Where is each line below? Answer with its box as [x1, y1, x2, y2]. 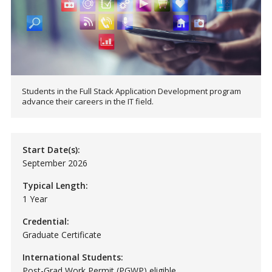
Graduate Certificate [22, 228, 101, 240]
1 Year [22, 192, 47, 205]
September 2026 [22, 157, 87, 169]
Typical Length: [22, 179, 88, 191]
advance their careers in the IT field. [21, 95, 154, 107]
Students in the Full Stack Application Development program [21, 85, 241, 97]
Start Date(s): [22, 143, 80, 155]
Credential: [22, 215, 69, 227]
